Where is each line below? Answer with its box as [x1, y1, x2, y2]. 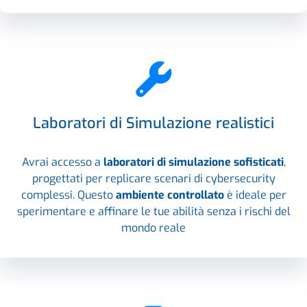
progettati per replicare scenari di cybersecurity [32, 171, 275, 186]
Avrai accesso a [21, 154, 103, 169]
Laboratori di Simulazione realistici [33, 112, 274, 133]
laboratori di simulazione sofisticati [103, 154, 284, 169]
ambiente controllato [115, 187, 224, 202]
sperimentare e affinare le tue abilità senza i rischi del [16, 204, 291, 219]
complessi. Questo [21, 187, 116, 202]
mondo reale [121, 220, 186, 235]
